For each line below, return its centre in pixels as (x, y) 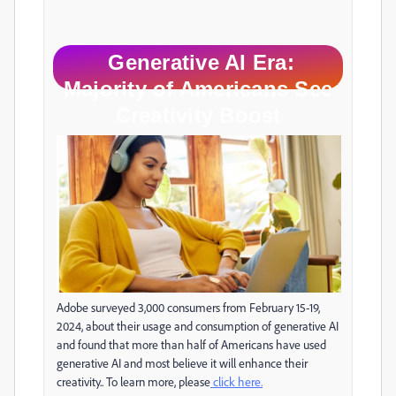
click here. (236, 382)
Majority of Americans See (198, 88)
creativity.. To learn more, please (133, 382)
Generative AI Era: (198, 62)
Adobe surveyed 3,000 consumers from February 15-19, (188, 308)
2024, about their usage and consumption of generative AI (198, 326)
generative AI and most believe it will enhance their (182, 363)
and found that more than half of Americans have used (191, 345)
